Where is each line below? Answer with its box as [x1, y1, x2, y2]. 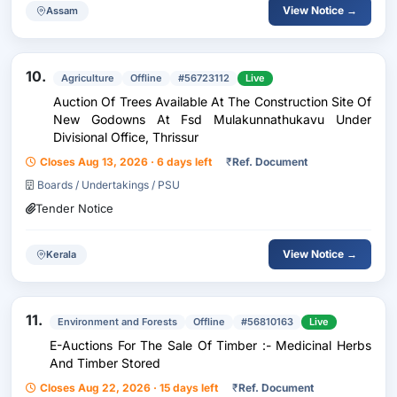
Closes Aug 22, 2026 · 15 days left [40, 381, 218, 394]
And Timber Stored [50, 355, 160, 370]
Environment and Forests [58, 315, 177, 328]
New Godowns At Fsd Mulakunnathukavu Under [53, 112, 371, 127]
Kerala [46, 247, 76, 261]
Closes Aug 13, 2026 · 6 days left [40, 155, 212, 168]
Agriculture [61, 72, 114, 84]
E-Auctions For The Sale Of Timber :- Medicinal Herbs [50, 338, 371, 353]
